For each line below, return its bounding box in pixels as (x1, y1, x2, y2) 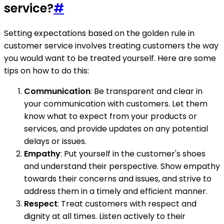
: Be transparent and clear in (90, 85, 202, 97)
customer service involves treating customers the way (4, 40, 218, 52)
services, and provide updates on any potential (24, 123, 208, 135)
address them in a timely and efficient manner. (24, 185, 207, 197)
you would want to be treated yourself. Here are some (4, 52, 216, 64)
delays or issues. (24, 135, 86, 147)
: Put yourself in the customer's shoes (60, 148, 205, 160)
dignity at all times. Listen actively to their (24, 210, 185, 222)
